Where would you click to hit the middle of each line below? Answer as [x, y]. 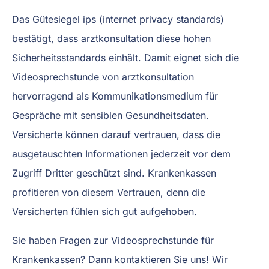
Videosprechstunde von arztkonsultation [103, 77]
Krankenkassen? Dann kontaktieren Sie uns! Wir [120, 259]
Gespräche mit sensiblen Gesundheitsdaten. [110, 115]
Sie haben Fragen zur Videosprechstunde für [113, 240]
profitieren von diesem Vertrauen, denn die [109, 192]
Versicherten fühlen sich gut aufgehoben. [104, 211]
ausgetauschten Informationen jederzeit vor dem [121, 153]
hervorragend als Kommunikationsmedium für [115, 96]
